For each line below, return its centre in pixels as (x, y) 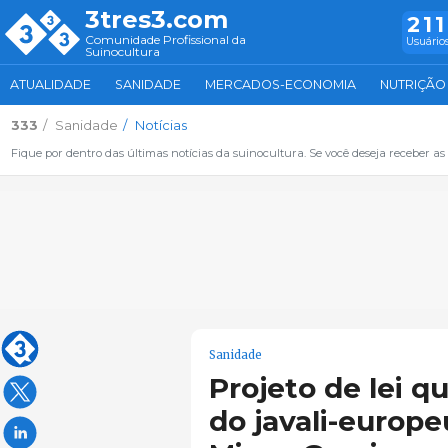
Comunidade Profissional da (165, 39)
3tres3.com (156, 19)
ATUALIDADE (50, 84)
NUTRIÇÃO (413, 84)
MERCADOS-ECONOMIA (280, 84)
